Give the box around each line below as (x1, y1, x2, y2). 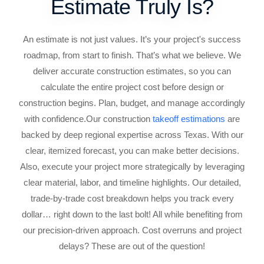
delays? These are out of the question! (59, 241, 205, 252)
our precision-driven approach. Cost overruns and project (22, 225, 242, 236)
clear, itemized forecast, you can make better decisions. (25, 146, 239, 156)
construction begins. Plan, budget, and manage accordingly (19, 98, 245, 108)
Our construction (86, 114, 153, 124)
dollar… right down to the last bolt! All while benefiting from (21, 209, 243, 220)
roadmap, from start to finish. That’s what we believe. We (23, 50, 241, 61)
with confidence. (24, 114, 86, 124)
